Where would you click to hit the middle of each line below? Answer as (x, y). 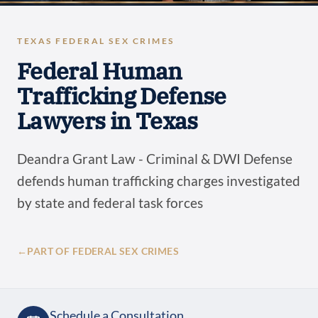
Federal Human (100, 71)
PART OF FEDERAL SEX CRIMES (103, 251)
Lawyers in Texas (108, 121)
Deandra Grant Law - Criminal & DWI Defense (155, 159)
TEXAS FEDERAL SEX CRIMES (96, 41)
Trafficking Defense (122, 96)
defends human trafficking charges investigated (159, 181)
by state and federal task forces (110, 203)
